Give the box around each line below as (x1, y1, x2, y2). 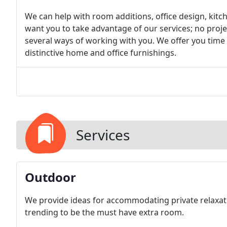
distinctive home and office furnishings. (25, 47, 176, 58)
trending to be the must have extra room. (25, 207, 184, 218)
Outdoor (25, 169, 76, 185)
